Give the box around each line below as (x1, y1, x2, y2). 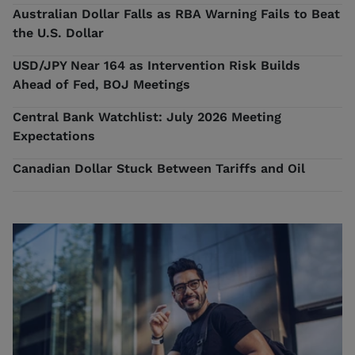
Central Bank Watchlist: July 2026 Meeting (13, 109, 281, 124)
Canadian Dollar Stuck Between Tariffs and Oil (13, 160, 305, 176)
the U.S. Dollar (13, 25, 104, 40)
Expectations (13, 128, 95, 143)
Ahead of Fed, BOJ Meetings (13, 76, 190, 92)
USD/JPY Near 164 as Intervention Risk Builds (13, 57, 300, 73)
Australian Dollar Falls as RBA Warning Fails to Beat (13, 6, 340, 21)
